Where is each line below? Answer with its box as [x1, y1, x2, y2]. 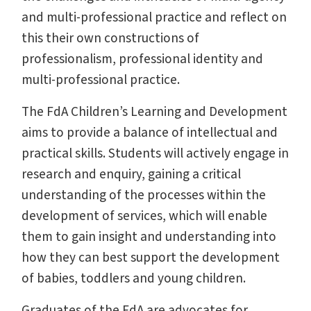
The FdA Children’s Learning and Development [22, 101, 287, 121]
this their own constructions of [22, 28, 199, 48]
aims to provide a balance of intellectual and [22, 122, 278, 142]
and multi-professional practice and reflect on [22, 7, 287, 27]
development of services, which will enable [22, 205, 267, 226]
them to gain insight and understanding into [22, 226, 276, 246]
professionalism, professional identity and [22, 49, 263, 69]
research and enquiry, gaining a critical [22, 164, 241, 184]
